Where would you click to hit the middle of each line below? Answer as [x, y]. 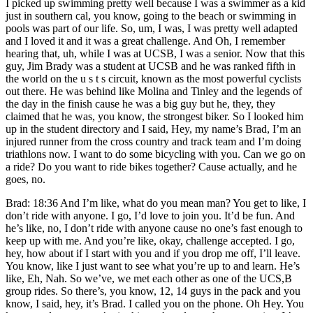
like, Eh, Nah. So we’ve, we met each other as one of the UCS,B [149, 278]
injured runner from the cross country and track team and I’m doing [153, 141]
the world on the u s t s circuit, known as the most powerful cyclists [153, 78]
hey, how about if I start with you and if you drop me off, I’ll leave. [153, 253]
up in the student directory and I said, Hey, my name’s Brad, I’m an [153, 129]
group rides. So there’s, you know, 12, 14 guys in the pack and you [153, 291]
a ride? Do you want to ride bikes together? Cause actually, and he [151, 166]
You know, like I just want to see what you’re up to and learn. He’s [153, 265]
